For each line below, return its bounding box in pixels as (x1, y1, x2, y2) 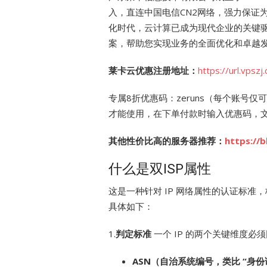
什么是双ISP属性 (108, 161, 211, 176)
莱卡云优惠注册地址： (108, 64, 198, 76)
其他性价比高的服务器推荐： (108, 135, 225, 147)
